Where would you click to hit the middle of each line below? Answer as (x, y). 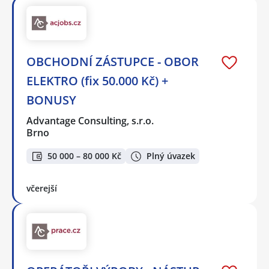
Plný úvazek (171, 156)
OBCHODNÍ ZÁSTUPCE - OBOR (113, 61)
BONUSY (51, 100)
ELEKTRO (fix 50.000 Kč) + (97, 80)
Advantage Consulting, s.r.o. (91, 120)
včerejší (42, 189)
